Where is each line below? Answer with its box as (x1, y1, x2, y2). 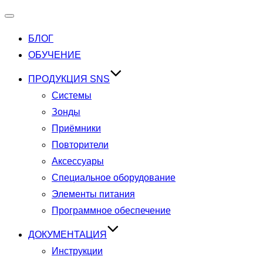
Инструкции (52, 246, 103, 256)
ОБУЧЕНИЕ (28, 50, 81, 60)
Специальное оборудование (52, 173, 176, 183)
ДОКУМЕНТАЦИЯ (28, 230, 107, 240)
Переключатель (9, 18, 77, 28)
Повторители (52, 140, 109, 150)
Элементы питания (52, 189, 135, 199)
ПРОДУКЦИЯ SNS (28, 74, 110, 84)
